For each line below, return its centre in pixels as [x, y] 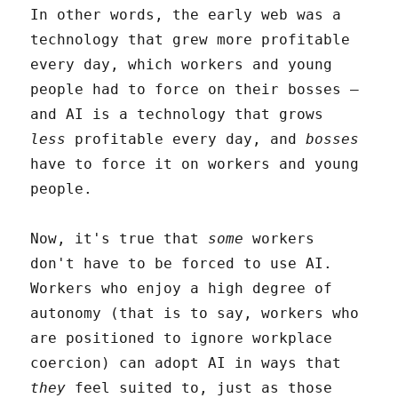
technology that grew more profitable [191, 39]
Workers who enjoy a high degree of [182, 288]
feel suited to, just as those [199, 387]
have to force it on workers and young [195, 163]
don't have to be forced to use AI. [182, 263]
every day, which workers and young [182, 64]
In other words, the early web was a [186, 14]
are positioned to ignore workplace [182, 338]
